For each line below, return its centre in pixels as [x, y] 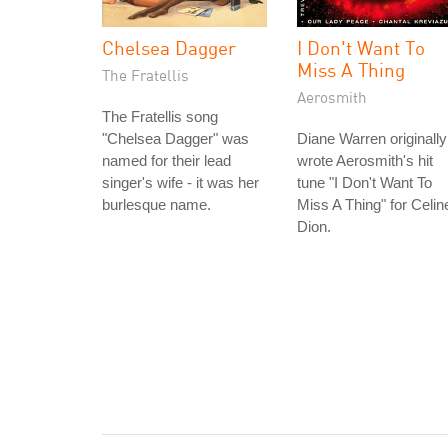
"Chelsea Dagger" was [175, 138]
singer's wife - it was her [180, 182]
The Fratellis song [160, 116]
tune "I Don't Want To [364, 182]
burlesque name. [156, 204]
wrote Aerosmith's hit [365, 160]
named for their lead [166, 160]
